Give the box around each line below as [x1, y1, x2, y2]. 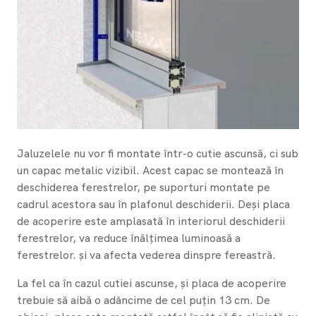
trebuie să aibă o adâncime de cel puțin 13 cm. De [17, 292, 270, 308]
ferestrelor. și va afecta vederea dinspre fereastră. [17, 247, 276, 262]
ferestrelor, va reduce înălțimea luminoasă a [17, 230, 241, 245]
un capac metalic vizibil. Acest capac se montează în [17, 162, 284, 178]
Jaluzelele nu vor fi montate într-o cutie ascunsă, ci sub [17, 145, 298, 161]
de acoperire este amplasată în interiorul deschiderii [17, 213, 285, 229]
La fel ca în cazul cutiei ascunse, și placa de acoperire [17, 275, 286, 291]
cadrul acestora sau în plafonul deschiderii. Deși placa [17, 196, 290, 212]
